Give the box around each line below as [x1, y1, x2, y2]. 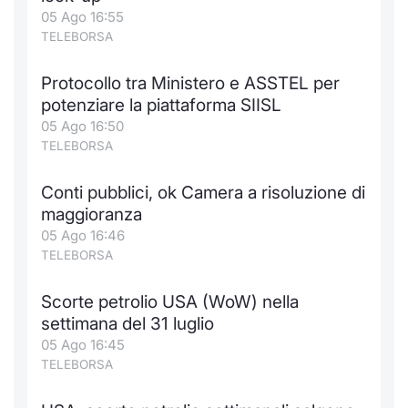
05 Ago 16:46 [41, 227, 125, 244]
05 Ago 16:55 [41, 8, 124, 25]
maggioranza [41, 204, 142, 225]
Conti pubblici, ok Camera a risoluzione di [41, 182, 365, 203]
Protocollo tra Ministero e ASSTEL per [41, 73, 340, 94]
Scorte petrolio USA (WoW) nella [41, 291, 299, 312]
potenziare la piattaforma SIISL [41, 95, 281, 116]
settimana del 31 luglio [41, 313, 214, 334]
